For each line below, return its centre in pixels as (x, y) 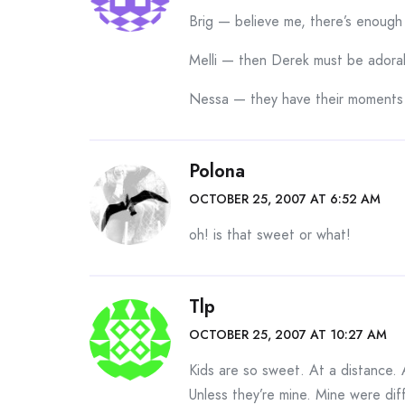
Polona (217, 171)
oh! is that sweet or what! (270, 235)
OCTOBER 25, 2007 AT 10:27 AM (288, 334)
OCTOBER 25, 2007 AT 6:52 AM (285, 199)
